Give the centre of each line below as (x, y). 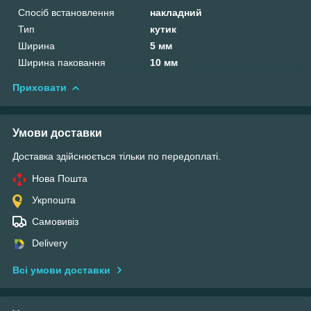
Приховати (40, 87)
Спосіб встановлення (66, 12)
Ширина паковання (62, 62)
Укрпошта (54, 200)
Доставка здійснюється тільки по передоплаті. (117, 156)
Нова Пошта (60, 178)
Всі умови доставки (61, 270)
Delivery (50, 243)
